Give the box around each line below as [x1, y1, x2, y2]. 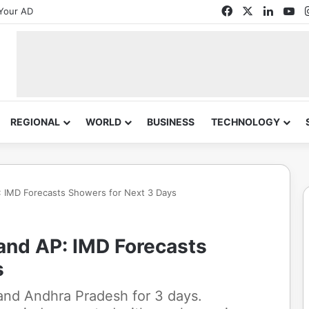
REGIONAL [10, 116, 60, 128]
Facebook [231, 3, 283, 17]
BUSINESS [147, 116, 195, 128]
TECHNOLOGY [211, 116, 280, 128]
